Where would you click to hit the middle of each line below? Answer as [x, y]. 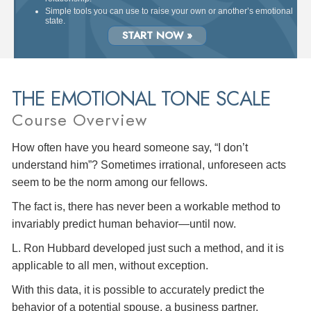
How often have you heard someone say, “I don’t [130, 147]
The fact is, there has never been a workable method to [146, 206]
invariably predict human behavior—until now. [124, 224]
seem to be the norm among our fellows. [110, 182]
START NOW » [157, 35]
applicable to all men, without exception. [110, 265]
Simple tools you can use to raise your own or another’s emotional [169, 11]
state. [55, 20]
